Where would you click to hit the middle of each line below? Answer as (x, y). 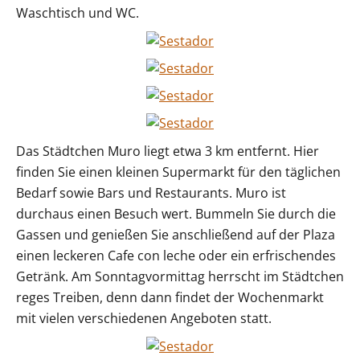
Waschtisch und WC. (78, 13)
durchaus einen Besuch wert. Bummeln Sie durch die (176, 214)
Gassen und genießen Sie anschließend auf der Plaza (176, 235)
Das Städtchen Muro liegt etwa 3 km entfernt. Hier (168, 151)
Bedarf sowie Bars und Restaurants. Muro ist (151, 193)
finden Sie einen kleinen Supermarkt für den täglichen (178, 172)
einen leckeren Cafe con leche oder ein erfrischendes (176, 256)
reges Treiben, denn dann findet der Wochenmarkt (170, 298)
